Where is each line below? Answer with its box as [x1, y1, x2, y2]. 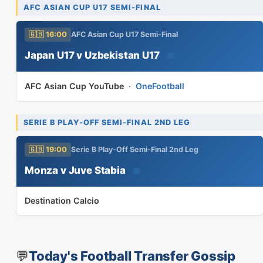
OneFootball [136, 81, 184, 91]
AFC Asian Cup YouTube [25, 81, 124, 91]
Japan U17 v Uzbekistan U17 [25, 49, 160, 61]
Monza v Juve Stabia [25, 164, 126, 176]
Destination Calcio [25, 195, 99, 205]
